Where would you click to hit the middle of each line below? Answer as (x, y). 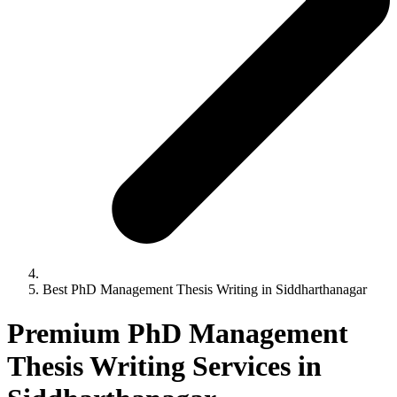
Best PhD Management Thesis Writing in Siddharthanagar (205, 290)
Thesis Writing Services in (164, 366)
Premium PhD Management (178, 333)
